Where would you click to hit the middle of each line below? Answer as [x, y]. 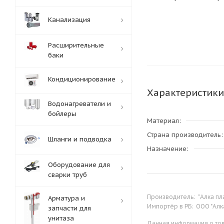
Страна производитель [184, 135]
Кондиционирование [82, 79]
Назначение [167, 149]
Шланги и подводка [80, 139]
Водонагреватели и [79, 104]
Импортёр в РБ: [171, 206]
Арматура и [66, 198]
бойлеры [62, 114]
